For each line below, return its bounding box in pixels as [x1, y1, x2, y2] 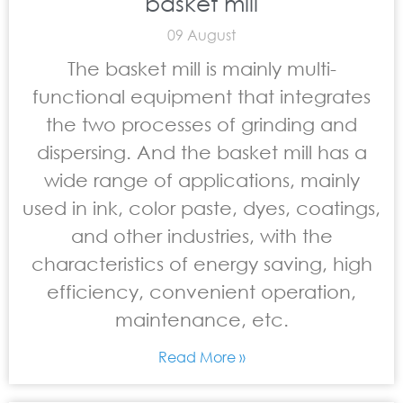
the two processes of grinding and [46, 113, 357, 135]
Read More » [157, 347, 246, 366]
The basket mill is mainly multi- [67, 58, 336, 79]
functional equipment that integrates [32, 85, 371, 107]
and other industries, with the [70, 225, 333, 246]
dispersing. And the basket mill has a [36, 141, 367, 163]
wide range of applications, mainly [43, 169, 360, 191]
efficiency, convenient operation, [47, 281, 356, 302]
